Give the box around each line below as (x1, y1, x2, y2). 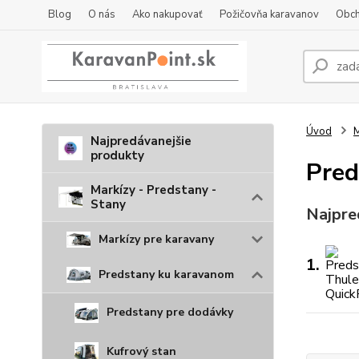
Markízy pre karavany (99, 232, 214, 247)
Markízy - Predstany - (91, 182, 216, 198)
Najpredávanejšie (91, 133, 192, 149)
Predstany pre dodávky (107, 305, 233, 321)
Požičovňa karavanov (220, 7, 319, 22)
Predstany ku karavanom (99, 267, 234, 282)
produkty (91, 147, 144, 163)
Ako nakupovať (132, 7, 203, 22)
